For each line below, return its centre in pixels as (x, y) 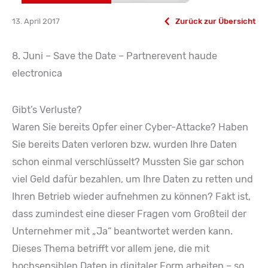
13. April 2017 (36, 22)
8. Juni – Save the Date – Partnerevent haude (115, 56)
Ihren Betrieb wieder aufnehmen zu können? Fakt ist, (131, 197)
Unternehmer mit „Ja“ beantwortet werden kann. (122, 232)
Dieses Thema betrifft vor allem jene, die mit (111, 249)
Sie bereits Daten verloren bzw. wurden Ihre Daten (124, 145)
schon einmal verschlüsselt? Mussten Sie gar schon (128, 162)
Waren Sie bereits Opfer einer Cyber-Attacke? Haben (130, 127)
